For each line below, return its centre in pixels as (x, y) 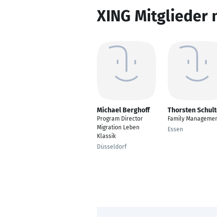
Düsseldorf (112, 147)
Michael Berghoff (123, 110)
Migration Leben (118, 127)
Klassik (106, 136)
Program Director (120, 119)
